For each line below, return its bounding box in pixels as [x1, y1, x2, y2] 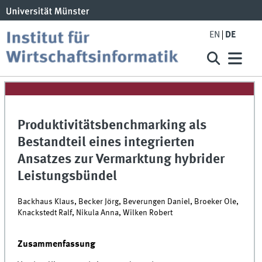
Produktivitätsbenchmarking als [18, 119, 207, 133]
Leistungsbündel [18, 170, 118, 184]
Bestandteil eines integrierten [18, 136, 195, 150]
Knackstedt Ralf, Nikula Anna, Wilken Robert [18, 208, 173, 217]
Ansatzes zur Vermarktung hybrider [18, 153, 225, 167]
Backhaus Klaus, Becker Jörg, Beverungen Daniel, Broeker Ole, [18, 197, 239, 206]
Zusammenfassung [18, 239, 96, 249]
